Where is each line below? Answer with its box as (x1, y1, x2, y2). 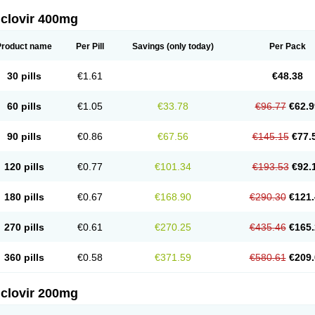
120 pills (4, 161, 44, 172)
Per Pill (76, 41, 104, 51)
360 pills (4, 252, 44, 263)
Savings (132, 41, 165, 51)
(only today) (165, 41, 214, 51)
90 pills (6, 131, 41, 142)
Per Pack (269, 41, 306, 51)
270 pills (4, 221, 44, 233)
